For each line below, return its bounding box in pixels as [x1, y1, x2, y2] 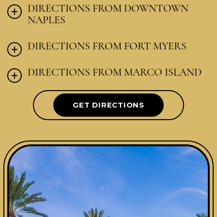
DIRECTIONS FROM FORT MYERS [28, 40, 186, 53]
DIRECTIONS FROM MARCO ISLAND [28, 66, 201, 79]
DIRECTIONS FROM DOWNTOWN [28, 2, 188, 15]
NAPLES [28, 14, 65, 27]
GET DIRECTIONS [73, 100, 144, 110]
